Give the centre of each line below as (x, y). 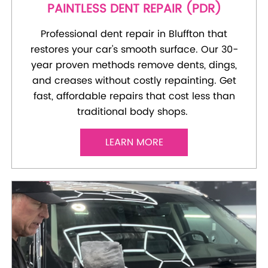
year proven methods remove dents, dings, (134, 65)
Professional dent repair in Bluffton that (134, 34)
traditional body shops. (134, 112)
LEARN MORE (134, 142)
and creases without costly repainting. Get (134, 80)
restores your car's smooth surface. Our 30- (134, 49)
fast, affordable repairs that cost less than (134, 96)
